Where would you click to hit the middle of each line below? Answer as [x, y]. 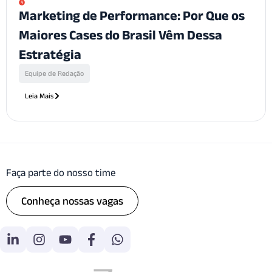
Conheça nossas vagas [72, 201]
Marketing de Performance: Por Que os [132, 15]
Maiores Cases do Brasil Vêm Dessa [121, 35]
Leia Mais [39, 96]
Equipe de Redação [54, 73]
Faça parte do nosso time [61, 173]
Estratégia [50, 54]
